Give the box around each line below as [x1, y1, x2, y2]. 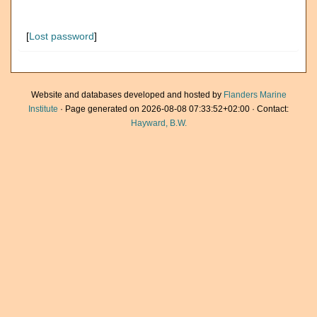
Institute [28, 104, 58, 114]
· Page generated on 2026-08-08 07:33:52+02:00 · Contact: [58, 104, 289, 114]
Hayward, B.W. [130, 118, 187, 128]
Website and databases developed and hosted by [30, 90, 224, 100]
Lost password [29, 30, 94, 42]
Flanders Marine [223, 90, 287, 100]
